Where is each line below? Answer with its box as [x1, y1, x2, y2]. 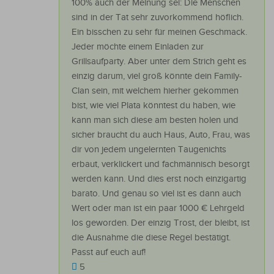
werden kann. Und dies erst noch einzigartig [72, 174, 246, 185]
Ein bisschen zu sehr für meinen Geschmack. [72, 27, 247, 38]
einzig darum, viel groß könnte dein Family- [72, 71, 242, 82]
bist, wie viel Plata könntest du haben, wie [72, 100, 235, 111]
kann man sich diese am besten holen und [72, 115, 239, 126]
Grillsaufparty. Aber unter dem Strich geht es [72, 56, 246, 67]
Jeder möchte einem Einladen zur [72, 42, 204, 53]
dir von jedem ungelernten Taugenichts [72, 144, 226, 155]
